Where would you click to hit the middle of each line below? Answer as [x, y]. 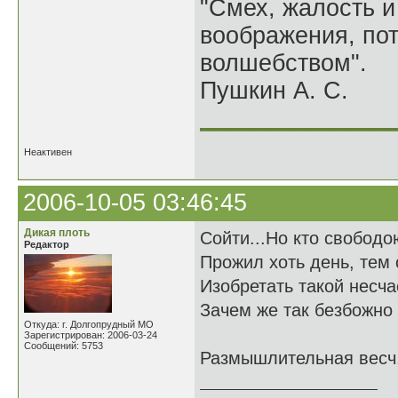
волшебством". [283, 63]
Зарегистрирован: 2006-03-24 [91, 335]
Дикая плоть [57, 233]
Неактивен [48, 152]
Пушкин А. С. [274, 91]
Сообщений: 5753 [64, 346]
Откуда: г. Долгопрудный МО [89, 324]
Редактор [47, 244]
